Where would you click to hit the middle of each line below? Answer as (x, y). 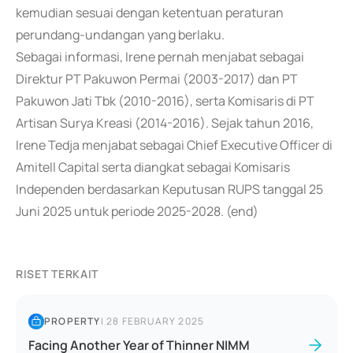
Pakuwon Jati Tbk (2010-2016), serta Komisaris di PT (165, 101)
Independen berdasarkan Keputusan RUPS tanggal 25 (169, 189)
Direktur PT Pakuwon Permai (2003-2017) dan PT (157, 79)
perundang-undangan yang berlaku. (120, 35)
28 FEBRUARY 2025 (156, 321)
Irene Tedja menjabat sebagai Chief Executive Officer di (174, 145)
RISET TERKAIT (58, 274)
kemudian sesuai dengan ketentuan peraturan (150, 13)
